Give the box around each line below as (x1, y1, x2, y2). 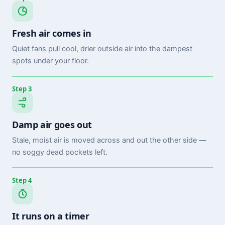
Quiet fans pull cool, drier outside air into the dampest (12, 44, 192, 53)
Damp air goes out (12, 118, 92, 131)
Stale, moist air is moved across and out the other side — (12, 135, 206, 145)
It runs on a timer (12, 209, 89, 222)
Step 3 (12, 84, 32, 93)
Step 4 (12, 175, 32, 185)
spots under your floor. (12, 56, 89, 65)
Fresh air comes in (12, 27, 91, 39)
